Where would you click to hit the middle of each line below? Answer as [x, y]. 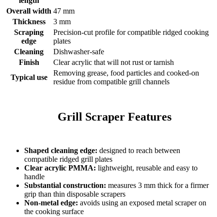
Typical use [29, 77]
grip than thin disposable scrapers [75, 194]
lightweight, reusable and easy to [147, 168]
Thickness [29, 22]
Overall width [29, 11]
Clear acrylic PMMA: [60, 168]
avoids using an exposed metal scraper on [142, 203]
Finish [29, 62]
